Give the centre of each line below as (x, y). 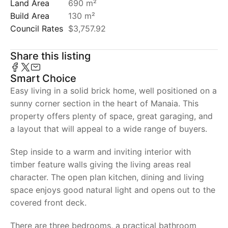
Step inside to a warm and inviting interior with (101, 152)
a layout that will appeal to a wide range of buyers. (109, 129)
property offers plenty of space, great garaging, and (111, 116)
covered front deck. (48, 203)
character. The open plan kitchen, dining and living (107, 177)
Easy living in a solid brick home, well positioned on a (113, 91)
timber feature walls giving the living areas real (101, 164)
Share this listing (50, 56)
